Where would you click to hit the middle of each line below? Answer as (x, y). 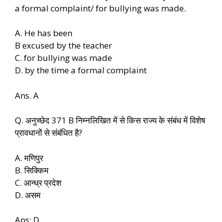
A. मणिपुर (29, 158)
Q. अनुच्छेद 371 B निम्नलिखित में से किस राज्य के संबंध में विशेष (110, 120)
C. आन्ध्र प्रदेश (38, 182)
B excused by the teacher (63, 46)
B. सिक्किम (32, 170)
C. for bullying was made (63, 58)
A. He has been (44, 33)
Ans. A (27, 95)
